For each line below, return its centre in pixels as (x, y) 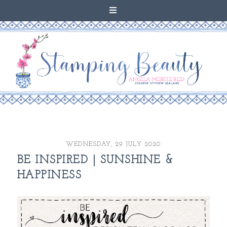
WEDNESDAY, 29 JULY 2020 (113, 145)
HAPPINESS (49, 176)
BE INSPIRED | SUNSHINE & (95, 161)
